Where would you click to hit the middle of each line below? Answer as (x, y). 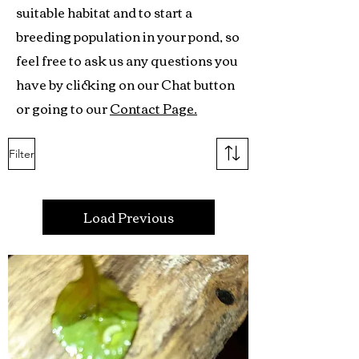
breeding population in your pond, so (128, 36)
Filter (22, 154)
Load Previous (128, 218)
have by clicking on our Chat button (125, 85)
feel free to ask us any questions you (127, 61)
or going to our (63, 109)
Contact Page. (153, 109)
